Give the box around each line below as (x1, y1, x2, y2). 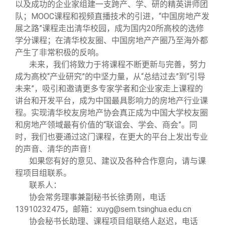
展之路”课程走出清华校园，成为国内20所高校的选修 (15, 24, 204, 34)
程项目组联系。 (15, 168, 71, 178)
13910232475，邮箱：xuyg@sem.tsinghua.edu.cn (15, 204, 191, 214)
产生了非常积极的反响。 (15, 48, 103, 58)
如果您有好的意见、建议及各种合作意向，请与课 (29, 156, 206, 166)
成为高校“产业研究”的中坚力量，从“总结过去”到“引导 (15, 72, 205, 82)
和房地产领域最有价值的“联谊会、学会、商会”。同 (15, 120, 197, 130)
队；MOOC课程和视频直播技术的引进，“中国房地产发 (15, 12, 209, 22)
